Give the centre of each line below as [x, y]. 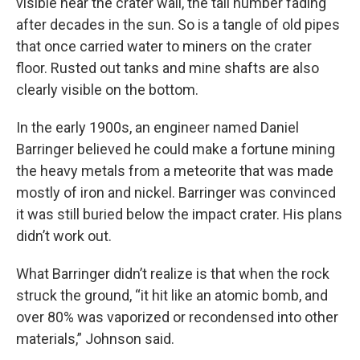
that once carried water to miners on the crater [164, 46]
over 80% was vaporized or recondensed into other [177, 317]
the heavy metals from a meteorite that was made [175, 171]
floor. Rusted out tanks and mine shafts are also [168, 68]
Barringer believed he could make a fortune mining [176, 149]
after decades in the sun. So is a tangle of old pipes [178, 25]
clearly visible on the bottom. [107, 90]
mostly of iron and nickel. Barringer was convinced [176, 192]
